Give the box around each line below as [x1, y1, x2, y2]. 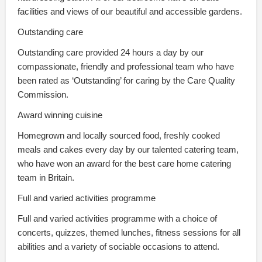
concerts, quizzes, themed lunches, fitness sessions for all [18, 228, 240, 238]
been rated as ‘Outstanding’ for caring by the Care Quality [18, 76, 235, 86]
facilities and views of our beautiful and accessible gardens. [18, 7, 242, 17]
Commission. [18, 90, 68, 100]
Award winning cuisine [18, 111, 102, 120]
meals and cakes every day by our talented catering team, [18, 145, 239, 155]
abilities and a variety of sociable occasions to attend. [18, 242, 219, 252]
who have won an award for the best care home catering [18, 159, 231, 169]
